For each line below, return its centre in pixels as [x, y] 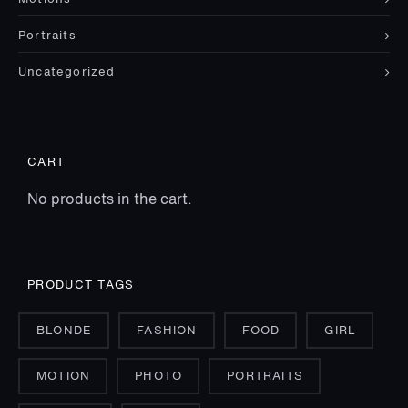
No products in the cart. [110, 200]
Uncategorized [67, 72]
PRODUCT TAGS [81, 286]
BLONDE [65, 331]
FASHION [167, 331]
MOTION [64, 377]
